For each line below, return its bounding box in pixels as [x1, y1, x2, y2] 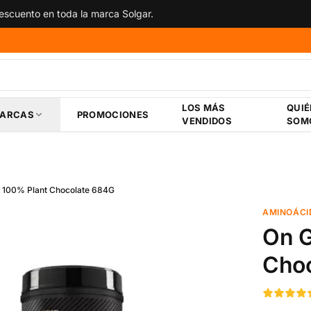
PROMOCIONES [76, 108, 149, 120]
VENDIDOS [182, 115, 233, 126]
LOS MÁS [182, 102, 226, 113]
